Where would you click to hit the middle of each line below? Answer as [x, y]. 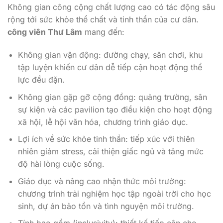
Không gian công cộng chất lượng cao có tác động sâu [111, 7]
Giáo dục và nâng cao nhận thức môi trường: [102, 181]
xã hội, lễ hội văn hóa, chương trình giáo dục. [103, 122]
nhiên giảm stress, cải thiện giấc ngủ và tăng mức [111, 152]
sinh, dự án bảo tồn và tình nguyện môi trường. [106, 206]
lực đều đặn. [41, 79]
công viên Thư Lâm [45, 32]
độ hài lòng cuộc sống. [61, 164]
